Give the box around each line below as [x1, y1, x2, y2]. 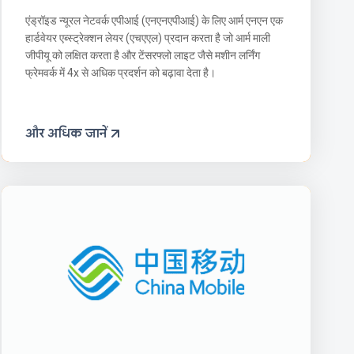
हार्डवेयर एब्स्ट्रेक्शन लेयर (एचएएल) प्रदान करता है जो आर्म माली [24, 31, 270, 44]
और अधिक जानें [24, 125, 107, 141]
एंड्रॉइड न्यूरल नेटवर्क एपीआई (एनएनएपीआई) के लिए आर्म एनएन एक [24, 13, 283, 27]
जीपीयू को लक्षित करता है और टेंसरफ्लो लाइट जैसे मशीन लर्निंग [24, 48, 260, 62]
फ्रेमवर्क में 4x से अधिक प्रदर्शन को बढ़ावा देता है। [24, 66, 216, 79]
